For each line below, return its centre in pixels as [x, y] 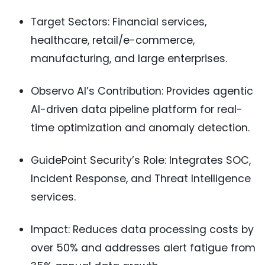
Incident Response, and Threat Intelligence [141, 179]
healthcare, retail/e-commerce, [113, 41]
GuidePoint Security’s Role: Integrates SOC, [141, 161]
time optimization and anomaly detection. [140, 128]
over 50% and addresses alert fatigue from [143, 248]
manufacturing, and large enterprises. [129, 59]
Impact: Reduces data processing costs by [142, 230]
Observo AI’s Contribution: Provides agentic [142, 91]
